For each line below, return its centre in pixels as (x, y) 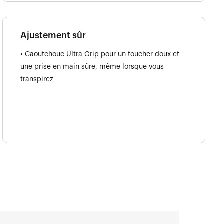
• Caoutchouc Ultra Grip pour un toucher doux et (100, 54)
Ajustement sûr (53, 35)
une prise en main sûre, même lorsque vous (92, 67)
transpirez (37, 79)
